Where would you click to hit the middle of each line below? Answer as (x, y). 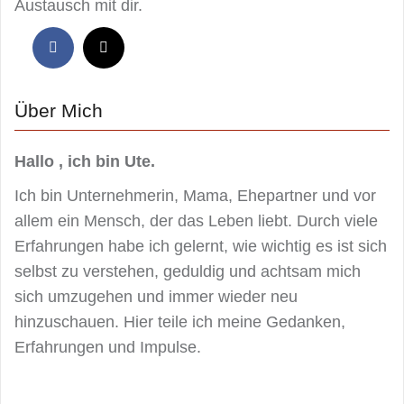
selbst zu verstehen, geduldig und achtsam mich (188, 272)
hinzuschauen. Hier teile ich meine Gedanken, (180, 322)
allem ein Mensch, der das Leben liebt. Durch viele (196, 221)
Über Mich (59, 111)
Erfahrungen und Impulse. (108, 348)
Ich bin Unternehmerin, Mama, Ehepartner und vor (195, 196)
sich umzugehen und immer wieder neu (156, 297)
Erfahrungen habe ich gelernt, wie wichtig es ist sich (201, 247)
